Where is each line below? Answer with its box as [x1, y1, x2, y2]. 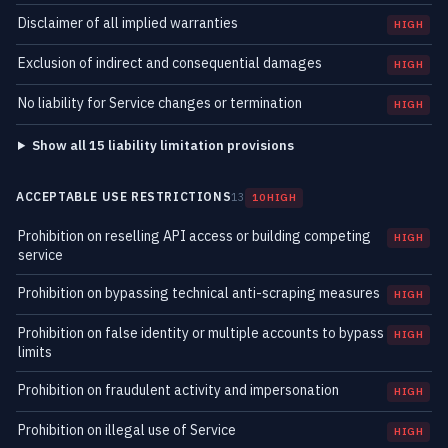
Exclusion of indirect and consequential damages [18, 54, 322, 72]
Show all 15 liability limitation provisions [31, 137, 294, 154]
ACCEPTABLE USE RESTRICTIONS [16, 189, 232, 204]
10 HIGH [252, 191, 297, 204]
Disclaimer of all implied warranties [18, 14, 238, 32]
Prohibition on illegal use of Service [18, 421, 236, 439]
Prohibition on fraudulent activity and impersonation [18, 381, 339, 399]
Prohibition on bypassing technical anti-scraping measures [18, 284, 380, 302]
